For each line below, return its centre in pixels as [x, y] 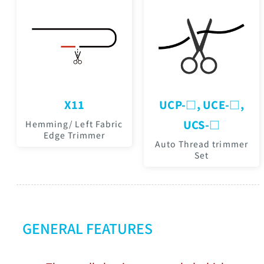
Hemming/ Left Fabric [74, 124]
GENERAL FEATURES [88, 228]
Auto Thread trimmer [202, 144]
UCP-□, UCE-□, [202, 104]
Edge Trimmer [74, 135]
